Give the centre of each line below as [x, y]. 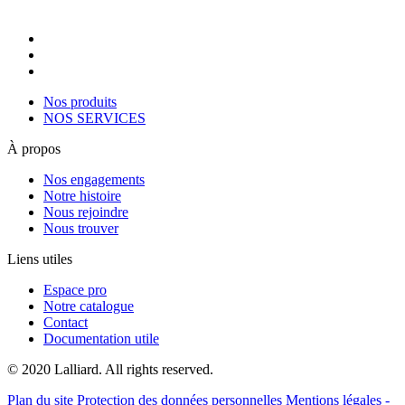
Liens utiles [40, 259]
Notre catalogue [89, 306]
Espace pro [75, 289]
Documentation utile [101, 338]
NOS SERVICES [94, 118]
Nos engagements [94, 179]
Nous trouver [81, 228]
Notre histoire [82, 195]
